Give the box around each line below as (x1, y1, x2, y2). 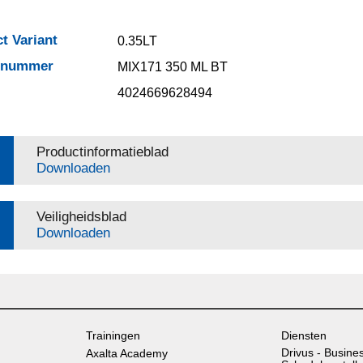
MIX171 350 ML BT (117, 60, 228, 74)
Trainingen (85, 329, 140, 342)
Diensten (280, 329, 327, 342)
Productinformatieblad (36, 144, 169, 160)
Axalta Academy (85, 347, 168, 360)
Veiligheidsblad (36, 209, 126, 224)
